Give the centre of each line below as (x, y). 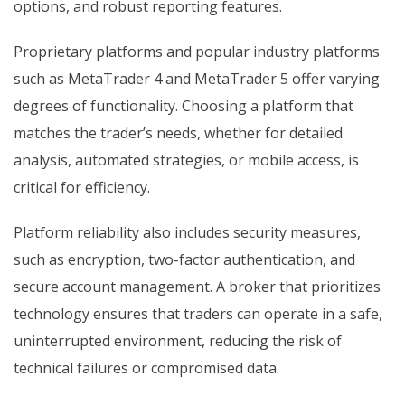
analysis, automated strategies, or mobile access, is (186, 160)
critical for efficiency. (82, 188)
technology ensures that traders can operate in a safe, (198, 314)
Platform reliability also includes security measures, (187, 233)
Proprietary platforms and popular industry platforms (197, 52)
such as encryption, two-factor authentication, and (184, 260)
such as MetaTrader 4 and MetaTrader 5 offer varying (197, 79)
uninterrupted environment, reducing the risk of (178, 341)
